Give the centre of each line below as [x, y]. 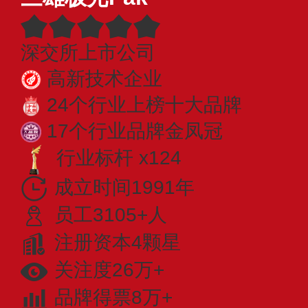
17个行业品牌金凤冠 [135, 131]
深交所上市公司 [88, 52]
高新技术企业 [104, 78]
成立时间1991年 [124, 187]
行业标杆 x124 [119, 157]
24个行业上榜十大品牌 [144, 104]
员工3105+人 [111, 214]
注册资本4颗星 [118, 242]
